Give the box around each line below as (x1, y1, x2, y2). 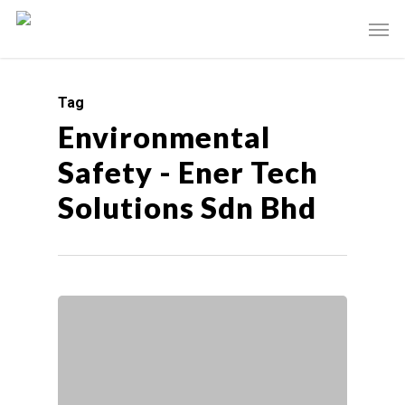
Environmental (58, 119, 270, 155)
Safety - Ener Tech (58, 155, 318, 190)
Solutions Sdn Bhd (58, 190, 316, 225)
